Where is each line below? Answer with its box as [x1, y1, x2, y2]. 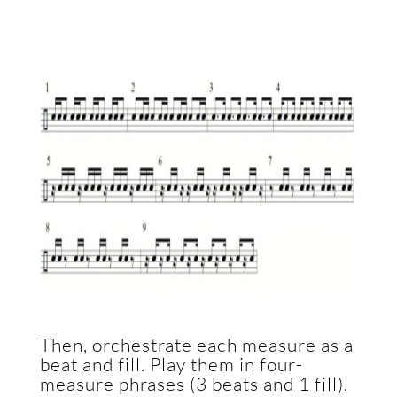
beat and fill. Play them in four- [39, 353, 303, 376]
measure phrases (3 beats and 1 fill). [39, 372, 348, 395]
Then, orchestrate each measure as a [39, 333, 354, 356]
